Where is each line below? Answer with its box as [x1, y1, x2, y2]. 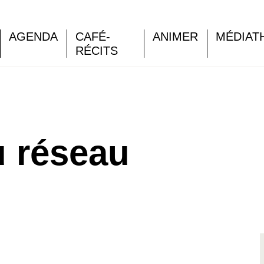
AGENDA [9, 30, 58, 43]
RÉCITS [75, 44, 118, 57]
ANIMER [153, 30, 198, 43]
